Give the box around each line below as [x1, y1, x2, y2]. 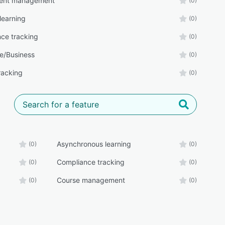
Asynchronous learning [56, 140, 131, 149]
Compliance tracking [56, 158, 125, 167]
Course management [56, 176, 125, 185]
